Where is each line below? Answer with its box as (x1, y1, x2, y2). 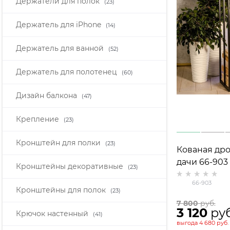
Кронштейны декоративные (16, 162, 125, 171)
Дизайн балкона (16, 91, 79, 101)
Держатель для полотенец (16, 67, 119, 77)
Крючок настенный (16, 209, 90, 219)
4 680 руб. (199, 219, 228, 227)
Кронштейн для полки (16, 138, 103, 148)
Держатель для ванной (16, 44, 106, 53)
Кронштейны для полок (16, 185, 108, 195)
